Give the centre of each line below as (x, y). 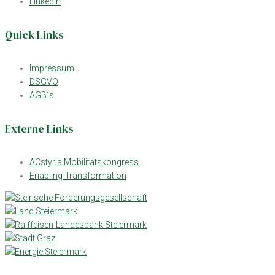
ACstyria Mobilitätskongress (84, 162)
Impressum (52, 68)
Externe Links (39, 129)
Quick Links (34, 35)
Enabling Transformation (78, 176)
